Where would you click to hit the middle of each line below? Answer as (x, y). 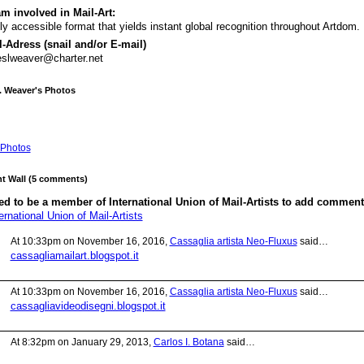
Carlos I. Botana (188, 342)
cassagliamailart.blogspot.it (74, 256)
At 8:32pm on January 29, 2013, (82, 342)
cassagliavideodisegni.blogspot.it (88, 306)
